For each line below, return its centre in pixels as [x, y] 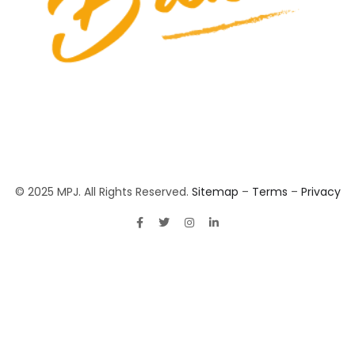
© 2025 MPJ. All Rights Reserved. [103, 191]
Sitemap [215, 191]
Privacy [321, 191]
